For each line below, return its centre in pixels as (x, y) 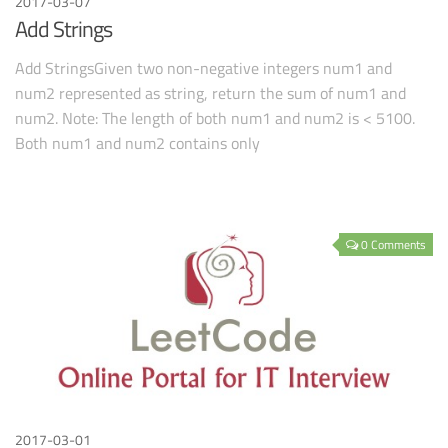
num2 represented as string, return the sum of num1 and (210, 92)
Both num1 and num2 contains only (137, 142)
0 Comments (393, 245)
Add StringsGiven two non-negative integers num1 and (203, 67)
